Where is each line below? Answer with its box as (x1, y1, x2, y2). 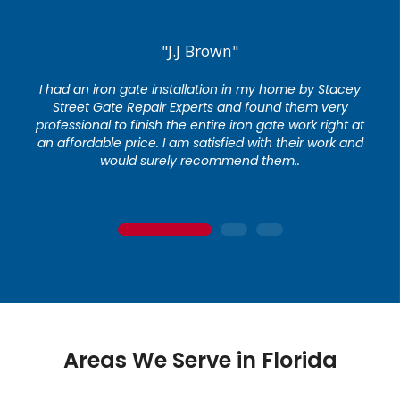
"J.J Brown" (162, 40, 238, 62)
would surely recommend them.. (100, 152, 300, 171)
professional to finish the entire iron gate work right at (36, 116, 364, 135)
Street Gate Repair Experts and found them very (52, 98, 348, 117)
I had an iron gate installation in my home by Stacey (39, 80, 361, 99)
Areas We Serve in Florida (62, 346, 337, 376)
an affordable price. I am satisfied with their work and (37, 134, 363, 153)
